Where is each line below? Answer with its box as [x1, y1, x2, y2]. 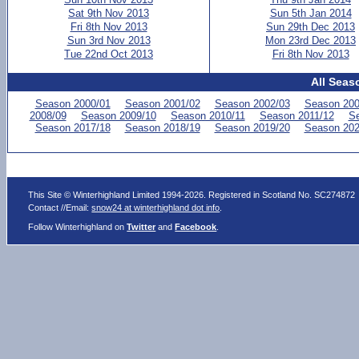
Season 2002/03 [214, 98, 290, 110]
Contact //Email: [28, 203, 92, 212]
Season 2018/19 [124, 122, 200, 134]
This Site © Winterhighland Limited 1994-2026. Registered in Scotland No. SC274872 [28, 190, 356, 200]
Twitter [127, 222, 156, 232]
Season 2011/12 [259, 110, 334, 122]
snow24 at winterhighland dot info [91, 203, 220, 212]
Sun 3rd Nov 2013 [67, 34, 151, 46]
